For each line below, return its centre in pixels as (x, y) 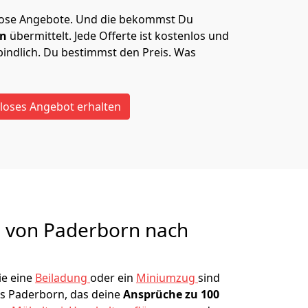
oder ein (113, 278)
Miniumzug (167, 278)
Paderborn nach (116, 230)
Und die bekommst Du (134, 19)
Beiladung (63, 278)
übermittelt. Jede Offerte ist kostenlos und (119, 36)
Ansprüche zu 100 (171, 294)
